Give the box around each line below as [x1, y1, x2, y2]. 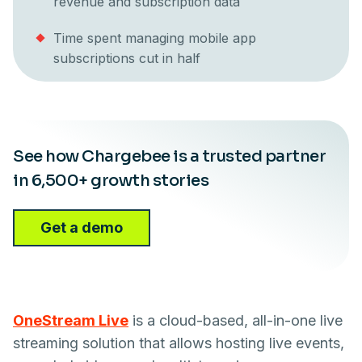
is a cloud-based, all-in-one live [128, 312, 343, 329]
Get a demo [40, 219, 123, 236]
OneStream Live [13, 312, 128, 329]
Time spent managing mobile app [53, 30, 256, 46]
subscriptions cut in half [53, 50, 200, 66]
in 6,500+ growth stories [13, 170, 208, 191]
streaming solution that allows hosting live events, [13, 335, 344, 351]
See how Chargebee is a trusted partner [13, 146, 326, 166]
